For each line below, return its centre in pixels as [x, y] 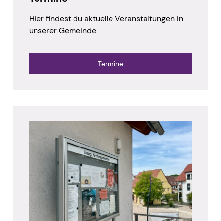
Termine [110, 64]
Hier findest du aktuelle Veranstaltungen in [106, 19]
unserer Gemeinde [62, 31]
